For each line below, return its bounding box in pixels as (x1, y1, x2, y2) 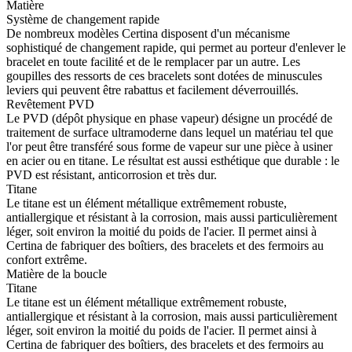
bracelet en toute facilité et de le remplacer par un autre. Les (6, 55, 300, 69)
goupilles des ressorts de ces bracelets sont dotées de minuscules (6, 69, 322, 83)
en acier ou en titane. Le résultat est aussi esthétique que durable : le (6, 154, 339, 168)
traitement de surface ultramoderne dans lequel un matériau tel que (6, 126, 333, 140)
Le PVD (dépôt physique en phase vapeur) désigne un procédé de (6, 112, 332, 126)
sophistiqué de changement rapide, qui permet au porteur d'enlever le (6, 41, 346, 55)
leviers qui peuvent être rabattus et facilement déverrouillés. (6, 83, 299, 97)
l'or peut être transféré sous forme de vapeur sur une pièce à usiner (6, 140, 332, 154)
